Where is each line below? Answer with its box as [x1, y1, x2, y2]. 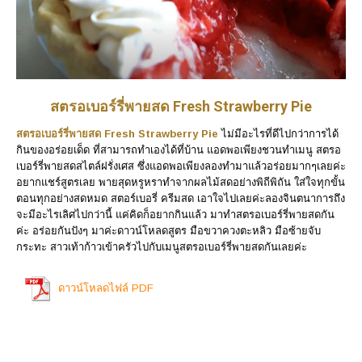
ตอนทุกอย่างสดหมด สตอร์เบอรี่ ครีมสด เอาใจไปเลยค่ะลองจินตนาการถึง [16, 192, 345, 205]
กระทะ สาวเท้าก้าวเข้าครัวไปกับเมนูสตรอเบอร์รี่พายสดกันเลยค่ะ [16, 241, 307, 254]
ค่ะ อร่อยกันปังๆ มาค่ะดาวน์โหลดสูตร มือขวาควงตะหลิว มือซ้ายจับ [16, 225, 321, 238]
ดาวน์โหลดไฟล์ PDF [58, 282, 154, 295]
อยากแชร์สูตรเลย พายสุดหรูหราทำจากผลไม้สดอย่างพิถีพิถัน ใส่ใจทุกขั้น [16, 176, 345, 189]
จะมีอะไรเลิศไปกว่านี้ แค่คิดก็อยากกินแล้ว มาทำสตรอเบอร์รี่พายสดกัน [16, 208, 335, 221]
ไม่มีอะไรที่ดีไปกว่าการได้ [221, 128, 339, 141]
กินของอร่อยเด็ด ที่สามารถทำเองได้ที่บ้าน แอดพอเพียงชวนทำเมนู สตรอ [16, 144, 341, 157]
